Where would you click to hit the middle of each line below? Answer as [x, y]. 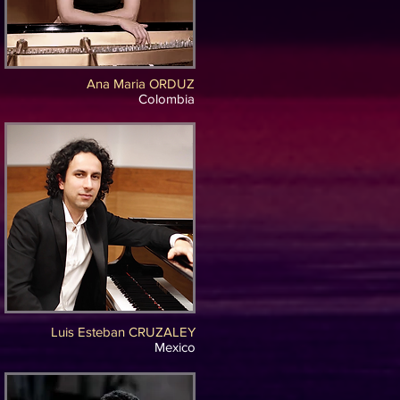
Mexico [175, 347]
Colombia [167, 99]
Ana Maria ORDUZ [141, 83]
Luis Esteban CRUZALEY [123, 332]
